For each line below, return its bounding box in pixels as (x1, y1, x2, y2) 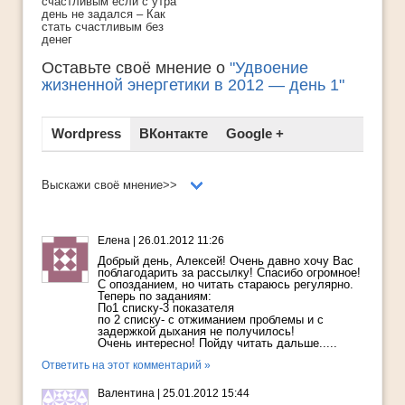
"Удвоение (230, 59, 308, 78)
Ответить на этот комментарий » (42, 359, 211, 372)
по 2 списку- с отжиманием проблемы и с (98, 313, 324, 327)
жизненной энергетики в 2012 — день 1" (42, 76, 344, 95)
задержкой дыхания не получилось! (98, 325, 295, 339)
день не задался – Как (42, 7, 165, 22)
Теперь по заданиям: (98, 289, 212, 304)
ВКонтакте (139, 126, 208, 142)
